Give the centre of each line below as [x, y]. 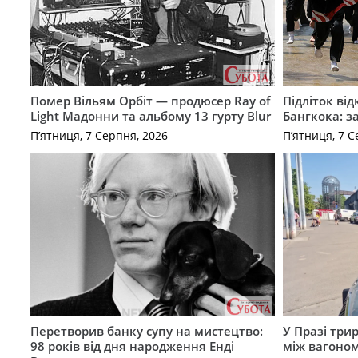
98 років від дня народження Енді [132, 346]
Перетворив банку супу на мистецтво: [146, 330]
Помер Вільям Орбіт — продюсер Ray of [150, 100]
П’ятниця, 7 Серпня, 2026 [99, 136]
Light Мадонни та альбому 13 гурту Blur [150, 115]
